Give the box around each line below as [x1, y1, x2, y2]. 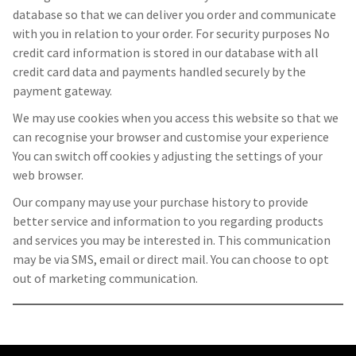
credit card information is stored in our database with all [13, 44, 319, 61]
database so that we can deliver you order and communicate [13, 6, 336, 23]
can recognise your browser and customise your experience [13, 129, 329, 145]
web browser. [13, 167, 83, 184]
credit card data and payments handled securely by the [13, 64, 306, 80]
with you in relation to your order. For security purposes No [13, 25, 330, 42]
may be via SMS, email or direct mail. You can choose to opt [13, 251, 329, 268]
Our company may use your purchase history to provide [13, 194, 308, 211]
